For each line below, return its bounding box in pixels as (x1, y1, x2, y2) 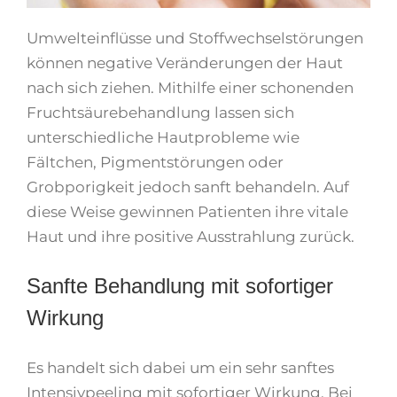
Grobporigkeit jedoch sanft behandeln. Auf (27, 178, 349, 197)
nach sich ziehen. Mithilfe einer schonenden (27, 79, 354, 97)
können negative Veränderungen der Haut (27, 54, 343, 73)
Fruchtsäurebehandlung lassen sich (27, 104, 294, 122)
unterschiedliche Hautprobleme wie (27, 128, 300, 147)
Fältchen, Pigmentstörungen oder (27, 153, 284, 172)
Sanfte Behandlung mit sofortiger (27, 274, 333, 299)
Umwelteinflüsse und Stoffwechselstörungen (27, 29, 363, 48)
